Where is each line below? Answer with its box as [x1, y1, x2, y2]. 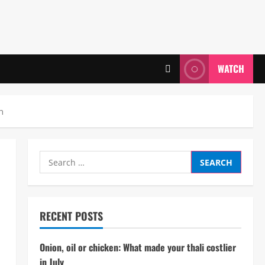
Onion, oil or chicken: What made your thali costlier [39, 240, 236, 254]
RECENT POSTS [39, 208, 103, 224]
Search [38, 151, 71, 164]
